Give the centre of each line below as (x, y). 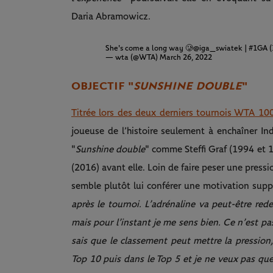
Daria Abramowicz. (111, 17)
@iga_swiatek (218, 49)
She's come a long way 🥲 (150, 49)
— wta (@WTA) (133, 58)
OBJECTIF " (102, 86)
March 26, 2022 (186, 58)
